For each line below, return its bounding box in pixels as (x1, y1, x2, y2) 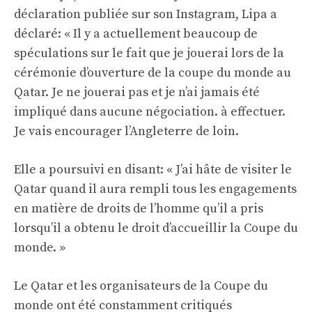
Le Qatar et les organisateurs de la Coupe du (14, 278, 268, 295)
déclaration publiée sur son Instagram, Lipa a (14, 6, 277, 23)
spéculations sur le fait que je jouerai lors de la (14, 45, 284, 62)
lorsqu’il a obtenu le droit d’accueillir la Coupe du (14, 220, 298, 237)
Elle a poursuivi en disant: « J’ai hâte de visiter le (14, 162, 292, 178)
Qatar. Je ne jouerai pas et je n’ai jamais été (14, 84, 260, 101)
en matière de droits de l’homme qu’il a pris (14, 201, 263, 217)
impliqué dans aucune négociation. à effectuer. (14, 104, 286, 120)
